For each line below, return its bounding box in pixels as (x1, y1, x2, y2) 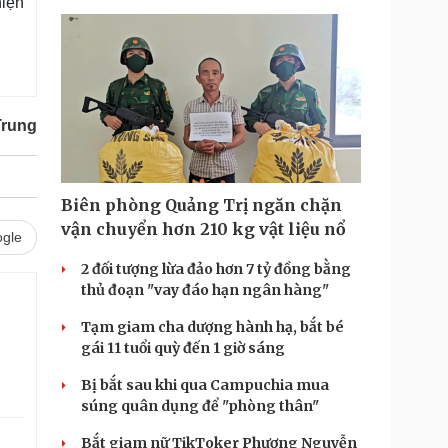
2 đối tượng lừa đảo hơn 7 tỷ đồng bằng (81, 260, 351, 278)
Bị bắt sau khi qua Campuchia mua (81, 376, 329, 394)
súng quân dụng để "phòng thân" (81, 397, 319, 415)
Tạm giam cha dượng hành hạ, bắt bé (81, 318, 344, 336)
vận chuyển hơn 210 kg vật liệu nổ (61, 219, 346, 239)
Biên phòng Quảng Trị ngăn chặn (61, 195, 342, 215)
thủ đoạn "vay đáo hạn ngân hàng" (81, 281, 329, 299)
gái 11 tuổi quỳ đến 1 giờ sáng (81, 339, 285, 357)
